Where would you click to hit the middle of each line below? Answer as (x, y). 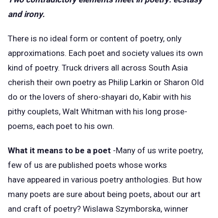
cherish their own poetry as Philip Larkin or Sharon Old (106, 82)
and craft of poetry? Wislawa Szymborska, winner (98, 209)
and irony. (27, 14)
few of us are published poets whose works (87, 165)
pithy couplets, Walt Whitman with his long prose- (98, 111)
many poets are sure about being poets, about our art (104, 194)
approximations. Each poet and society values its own (105, 53)
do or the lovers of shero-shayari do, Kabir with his (100, 97)
